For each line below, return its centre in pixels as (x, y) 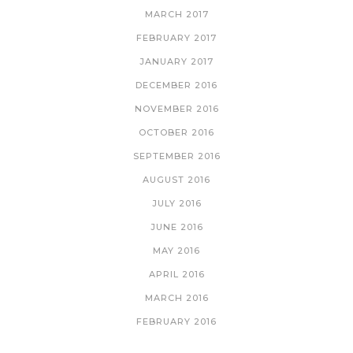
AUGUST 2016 (176, 179)
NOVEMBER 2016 (176, 108)
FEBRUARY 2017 (176, 37)
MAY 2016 (176, 250)
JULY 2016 (176, 203)
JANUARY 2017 (176, 61)
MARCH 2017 (176, 14)
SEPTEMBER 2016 (176, 156)
